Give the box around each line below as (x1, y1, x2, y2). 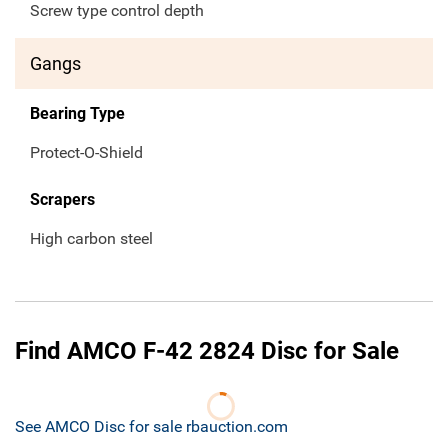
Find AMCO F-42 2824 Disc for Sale (15, 337, 399, 366)
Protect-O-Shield (30, 143, 143, 163)
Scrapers (30, 190, 95, 210)
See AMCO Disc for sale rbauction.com (15, 417, 288, 437)
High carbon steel (30, 229, 153, 249)
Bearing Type (30, 104, 125, 124)
